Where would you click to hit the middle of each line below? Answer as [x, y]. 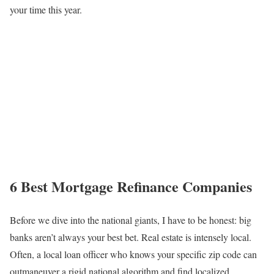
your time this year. [46, 9]
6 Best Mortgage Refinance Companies [131, 186]
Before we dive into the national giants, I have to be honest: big [131, 220]
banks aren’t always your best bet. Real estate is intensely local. [131, 237]
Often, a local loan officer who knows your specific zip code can [133, 254]
